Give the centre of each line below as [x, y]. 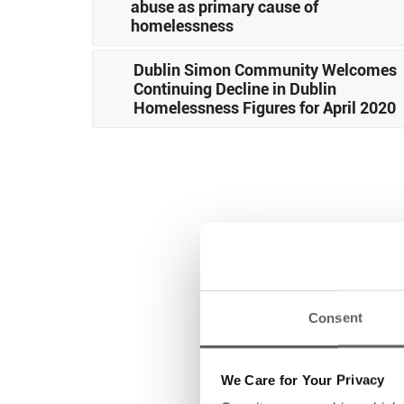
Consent [335, 317]
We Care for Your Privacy [303, 379]
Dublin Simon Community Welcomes [265, 69]
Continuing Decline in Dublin [234, 88]
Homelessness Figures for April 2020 [264, 107]
